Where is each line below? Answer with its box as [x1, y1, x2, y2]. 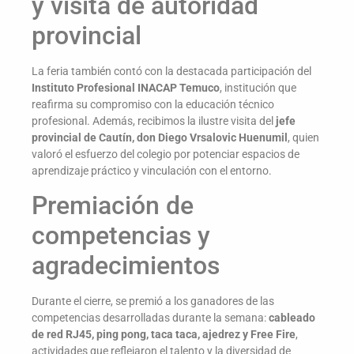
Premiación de [32, 190, 194, 220]
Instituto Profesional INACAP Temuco [32, 81, 220, 94]
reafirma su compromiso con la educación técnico [32, 97, 274, 111]
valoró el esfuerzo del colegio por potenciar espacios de [32, 147, 299, 160]
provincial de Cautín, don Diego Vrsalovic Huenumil [32, 130, 288, 144]
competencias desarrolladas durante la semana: [32, 311, 269, 324]
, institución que [220, 81, 296, 94]
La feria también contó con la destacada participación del [32, 64, 311, 77]
